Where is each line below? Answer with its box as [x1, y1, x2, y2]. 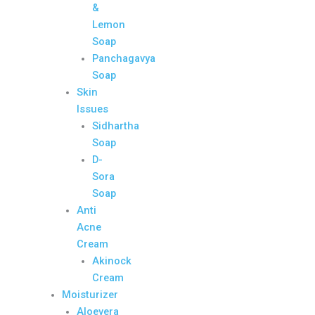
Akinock [92, 254, 132, 267]
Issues [77, 102, 109, 115]
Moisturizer [61, 288, 118, 301]
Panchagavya [92, 51, 156, 65]
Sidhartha [92, 119, 140, 132]
